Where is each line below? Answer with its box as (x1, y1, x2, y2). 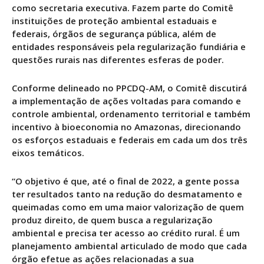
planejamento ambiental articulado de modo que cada (12, 240, 247, 252)
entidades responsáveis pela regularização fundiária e (12, 41, 246, 53)
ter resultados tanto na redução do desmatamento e (12, 188, 242, 200)
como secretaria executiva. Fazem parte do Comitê (12, 2, 233, 14)
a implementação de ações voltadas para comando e (12, 95, 241, 107)
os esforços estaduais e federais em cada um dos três (12, 134, 247, 146)
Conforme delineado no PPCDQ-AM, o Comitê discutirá (12, 82, 247, 94)
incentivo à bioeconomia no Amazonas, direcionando (12, 121, 241, 133)
